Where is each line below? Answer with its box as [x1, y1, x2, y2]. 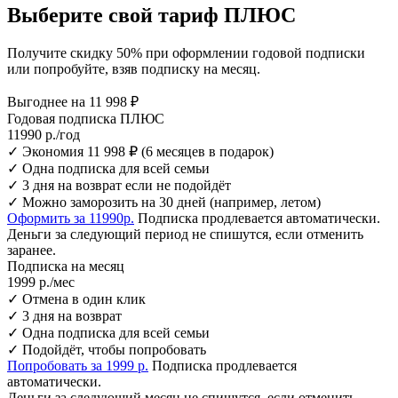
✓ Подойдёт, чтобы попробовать [7, 341, 206, 357]
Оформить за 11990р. [7, 210, 134, 226]
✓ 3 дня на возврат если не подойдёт [7, 177, 231, 193]
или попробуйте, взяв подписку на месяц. [7, 60, 260, 76]
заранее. [7, 242, 56, 258]
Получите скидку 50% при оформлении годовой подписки [7, 44, 365, 60]
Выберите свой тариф [7, 4, 224, 28]
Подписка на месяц [7, 258, 124, 274]
